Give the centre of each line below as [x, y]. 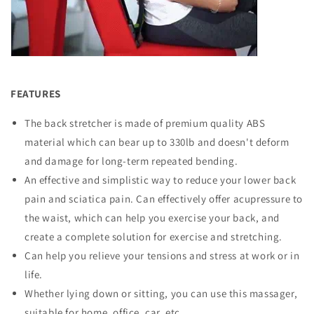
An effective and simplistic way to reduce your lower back [161, 179]
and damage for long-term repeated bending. [131, 161]
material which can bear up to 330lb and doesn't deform [157, 142]
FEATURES [36, 93]
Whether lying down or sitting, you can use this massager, [161, 293]
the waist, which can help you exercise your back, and [152, 217]
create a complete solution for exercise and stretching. [154, 236]
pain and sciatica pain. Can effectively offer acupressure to [164, 198]
